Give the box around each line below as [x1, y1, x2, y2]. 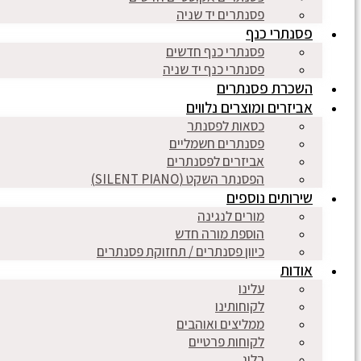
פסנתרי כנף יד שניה [163, 60, 264, 78]
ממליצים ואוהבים [176, 315, 264, 333]
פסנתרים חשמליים [169, 135, 264, 152]
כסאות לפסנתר [187, 117, 264, 135]
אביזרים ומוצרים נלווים [186, 98, 313, 117]
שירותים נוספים [226, 188, 313, 207]
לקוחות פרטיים [189, 333, 264, 351]
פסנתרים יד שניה [176, 6, 264, 23]
